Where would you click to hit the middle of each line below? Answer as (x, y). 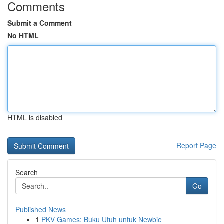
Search (27, 172)
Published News (41, 209)
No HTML (23, 35)
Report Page (196, 145)
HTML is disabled (35, 117)
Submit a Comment (40, 23)
